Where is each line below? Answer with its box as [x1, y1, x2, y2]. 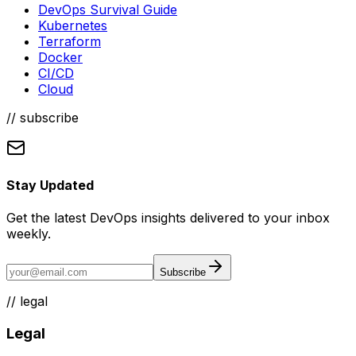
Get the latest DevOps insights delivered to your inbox [6, 210, 330, 226]
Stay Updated [6, 177, 94, 194]
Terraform [38, 33, 101, 49]
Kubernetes [38, 17, 107, 33]
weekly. [6, 226, 51, 242]
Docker [38, 48, 83, 65]
